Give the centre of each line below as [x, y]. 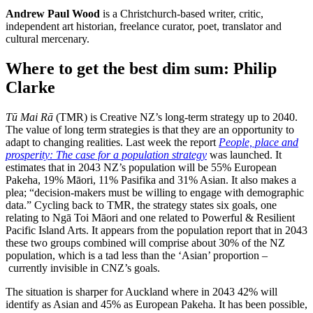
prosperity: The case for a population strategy [106, 155]
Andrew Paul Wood [53, 14]
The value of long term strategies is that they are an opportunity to [150, 130]
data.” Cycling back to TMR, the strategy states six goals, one [141, 205]
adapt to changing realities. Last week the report [112, 143]
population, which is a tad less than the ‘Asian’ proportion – [137, 256]
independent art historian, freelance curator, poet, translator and [144, 27]
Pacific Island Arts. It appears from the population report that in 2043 [156, 231]
